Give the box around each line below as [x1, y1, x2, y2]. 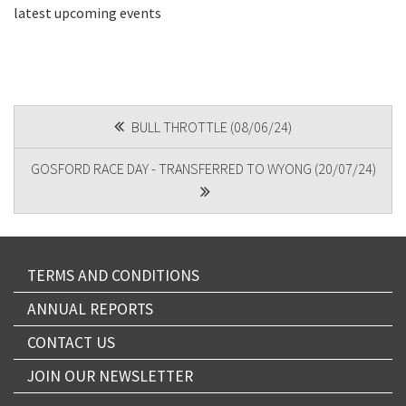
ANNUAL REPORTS [27, 299, 153, 320]
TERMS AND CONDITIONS [27, 266, 199, 286]
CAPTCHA [115, 43, 174, 62]
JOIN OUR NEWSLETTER [27, 366, 193, 387]
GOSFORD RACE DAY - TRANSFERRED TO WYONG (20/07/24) [30, 159, 376, 179]
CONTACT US [27, 333, 115, 353]
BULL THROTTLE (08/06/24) [129, 118, 292, 137]
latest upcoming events [14, 4, 161, 23]
